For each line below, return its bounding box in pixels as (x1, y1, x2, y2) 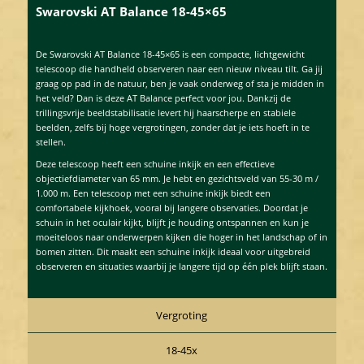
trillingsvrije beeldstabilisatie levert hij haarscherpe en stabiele (35, 106, 296, 119)
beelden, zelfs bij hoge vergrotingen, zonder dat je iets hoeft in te (35, 120, 310, 133)
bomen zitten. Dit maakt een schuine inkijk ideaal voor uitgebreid (35, 245, 310, 258)
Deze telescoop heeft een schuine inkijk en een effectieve (35, 158, 275, 171)
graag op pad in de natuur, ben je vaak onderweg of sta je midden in (35, 76, 324, 89)
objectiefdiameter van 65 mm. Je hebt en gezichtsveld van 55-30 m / (35, 172, 318, 185)
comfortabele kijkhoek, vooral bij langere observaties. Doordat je (35, 201, 308, 214)
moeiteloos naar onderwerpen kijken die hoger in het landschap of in (35, 231, 327, 244)
